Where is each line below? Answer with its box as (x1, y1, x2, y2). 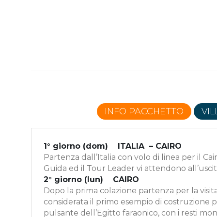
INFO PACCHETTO (105, 106, 184, 117)
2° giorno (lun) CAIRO (44, 174, 139, 184)
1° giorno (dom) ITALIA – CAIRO (44, 141, 182, 151)
